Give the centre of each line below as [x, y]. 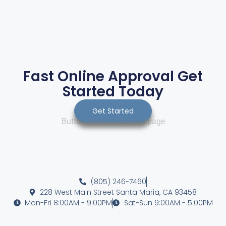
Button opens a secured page [113, 122]
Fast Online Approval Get [113, 76]
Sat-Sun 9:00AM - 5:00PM [168, 203]
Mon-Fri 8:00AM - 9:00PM [68, 203]
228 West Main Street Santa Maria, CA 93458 [119, 192]
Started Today [113, 91]
